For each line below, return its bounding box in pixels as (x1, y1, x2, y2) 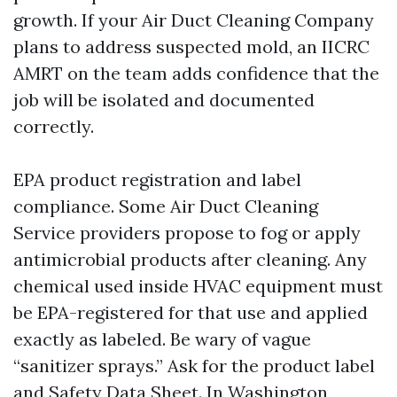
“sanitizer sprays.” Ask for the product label (13, 354, 375, 377)
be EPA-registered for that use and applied (13, 301, 368, 323)
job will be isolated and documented (13, 89, 315, 111)
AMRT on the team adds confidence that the (13, 62, 379, 84)
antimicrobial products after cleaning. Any (13, 248, 367, 270)
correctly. (13, 115, 94, 137)
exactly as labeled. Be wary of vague (13, 328, 311, 350)
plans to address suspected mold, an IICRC (13, 35, 370, 58)
